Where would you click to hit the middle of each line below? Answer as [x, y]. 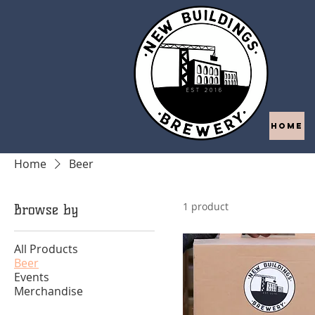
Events [32, 277]
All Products [46, 249]
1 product [206, 206]
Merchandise [49, 291]
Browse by [46, 210]
